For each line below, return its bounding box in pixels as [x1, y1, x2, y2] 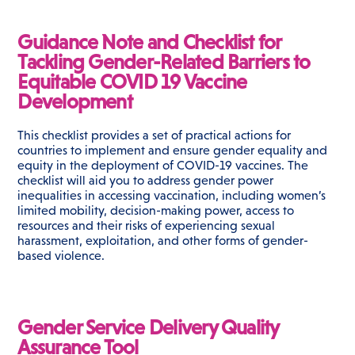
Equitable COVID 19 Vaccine [17, 71, 247, 94]
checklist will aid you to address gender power [17, 174, 274, 188]
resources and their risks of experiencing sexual [17, 219, 276, 233]
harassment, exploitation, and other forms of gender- [17, 234, 309, 248]
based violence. [17, 249, 105, 263]
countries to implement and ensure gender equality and [17, 143, 328, 158]
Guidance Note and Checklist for [17, 31, 281, 55]
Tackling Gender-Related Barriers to [17, 51, 311, 74]
